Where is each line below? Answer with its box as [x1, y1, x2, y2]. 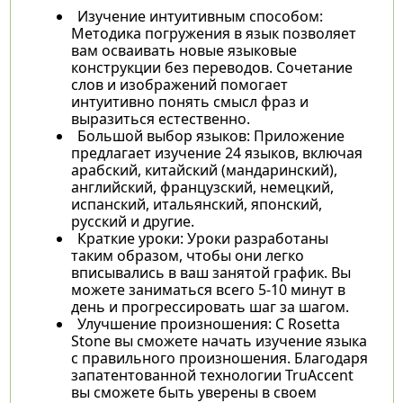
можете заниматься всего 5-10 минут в [70, 279, 345, 300]
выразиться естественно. [70, 108, 250, 129]
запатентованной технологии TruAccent [70, 364, 354, 385]
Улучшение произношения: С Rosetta [76, 313, 340, 334]
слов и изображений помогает [70, 74, 288, 94]
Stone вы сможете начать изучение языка [70, 330, 367, 351]
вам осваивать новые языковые [70, 40, 297, 60]
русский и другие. [70, 210, 194, 231]
